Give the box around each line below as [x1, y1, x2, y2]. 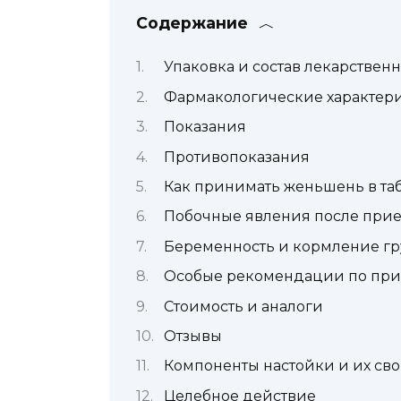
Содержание [136, 13, 248, 32]
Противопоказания [163, 148, 310, 166]
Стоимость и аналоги [163, 297, 323, 315]
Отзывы [163, 327, 222, 345]
